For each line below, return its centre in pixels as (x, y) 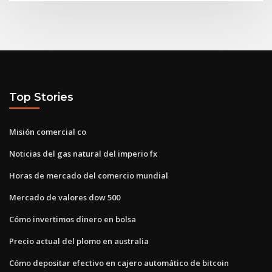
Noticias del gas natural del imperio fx (83, 153)
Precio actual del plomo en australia (79, 241)
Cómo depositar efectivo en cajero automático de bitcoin (119, 263)
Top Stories (41, 97)
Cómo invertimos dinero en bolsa (73, 219)
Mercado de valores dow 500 (65, 197)
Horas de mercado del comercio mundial (89, 175)
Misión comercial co (48, 131)
